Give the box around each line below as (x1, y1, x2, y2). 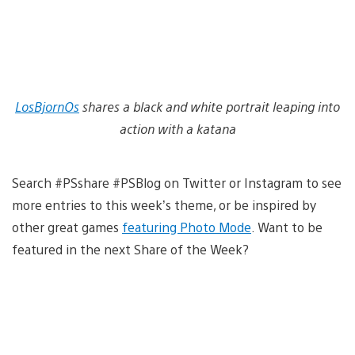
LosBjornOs (15, 97, 79, 115)
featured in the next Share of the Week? (12, 240, 249, 258)
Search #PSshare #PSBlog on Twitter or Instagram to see (12, 174, 342, 191)
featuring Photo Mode (122, 218, 251, 235)
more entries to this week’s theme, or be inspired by (12, 196, 316, 213)
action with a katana (119, 120, 236, 137)
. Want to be (251, 218, 323, 235)
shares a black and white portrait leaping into (82, 97, 340, 115)
